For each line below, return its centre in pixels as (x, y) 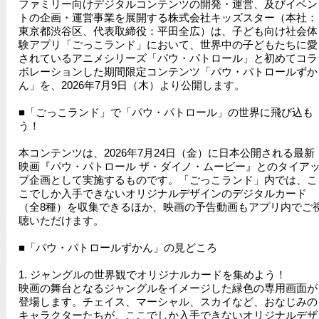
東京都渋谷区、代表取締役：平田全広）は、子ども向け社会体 (168, 31)
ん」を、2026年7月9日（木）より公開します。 (131, 85)
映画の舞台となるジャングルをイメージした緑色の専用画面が (168, 288)
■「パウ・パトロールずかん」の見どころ (117, 248)
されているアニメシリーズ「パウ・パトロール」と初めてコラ (168, 58)
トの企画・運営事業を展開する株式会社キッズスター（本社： (168, 18)
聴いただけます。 (61, 221)
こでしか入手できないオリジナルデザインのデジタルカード (162, 194)
